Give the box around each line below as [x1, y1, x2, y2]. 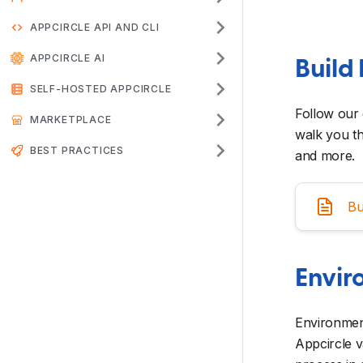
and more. [295, 147, 356, 164]
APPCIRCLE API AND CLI [29, 21, 160, 33]
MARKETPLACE [29, 113, 112, 126]
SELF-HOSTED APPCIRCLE [29, 83, 172, 95]
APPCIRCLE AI [29, 52, 105, 64]
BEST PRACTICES [29, 144, 124, 156]
